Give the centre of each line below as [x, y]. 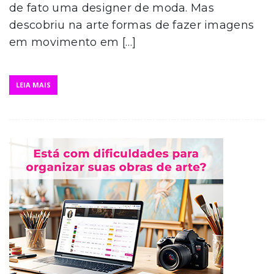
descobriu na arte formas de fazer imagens [132, 25]
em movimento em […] [73, 42]
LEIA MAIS [33, 84]
